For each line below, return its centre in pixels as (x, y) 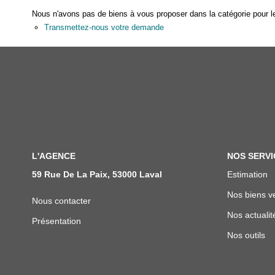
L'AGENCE (54, 156)
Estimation (247, 174)
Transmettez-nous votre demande (104, 27)
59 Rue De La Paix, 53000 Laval (97, 174)
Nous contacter (61, 200)
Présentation (56, 221)
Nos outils (246, 235)
